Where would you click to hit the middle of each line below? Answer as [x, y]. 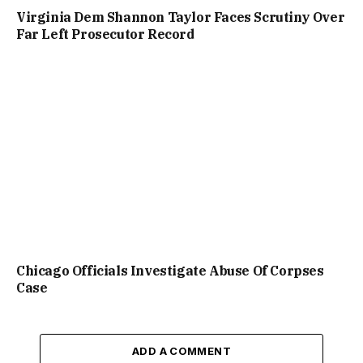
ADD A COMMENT [181, 351]
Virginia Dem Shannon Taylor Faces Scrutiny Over [181, 17]
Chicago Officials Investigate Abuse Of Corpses [170, 271]
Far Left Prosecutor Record [105, 34]
